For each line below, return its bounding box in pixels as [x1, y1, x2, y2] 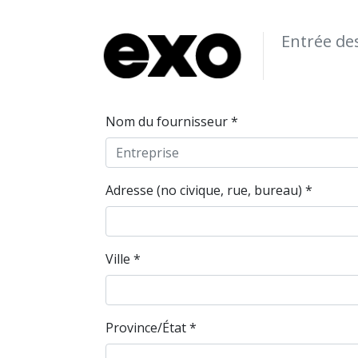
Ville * [105, 250, 141, 268]
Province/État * [105, 319, 197, 336]
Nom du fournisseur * [105, 113, 238, 130]
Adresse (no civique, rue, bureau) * [105, 181, 312, 199]
